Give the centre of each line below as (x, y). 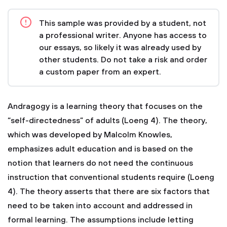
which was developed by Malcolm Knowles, (90, 135)
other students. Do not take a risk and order (123, 60)
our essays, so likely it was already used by (120, 48)
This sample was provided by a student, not (123, 23)
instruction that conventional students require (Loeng (111, 177)
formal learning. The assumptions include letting (101, 220)
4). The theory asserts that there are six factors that (109, 192)
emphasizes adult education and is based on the (100, 149)
